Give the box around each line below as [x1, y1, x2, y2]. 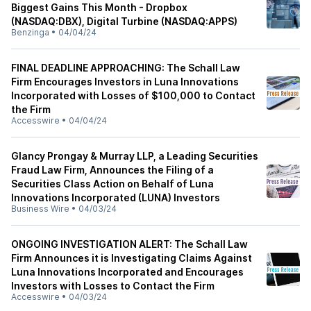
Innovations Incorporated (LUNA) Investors [11, 192, 220, 203]
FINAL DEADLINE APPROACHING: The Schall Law [11, 62, 240, 74]
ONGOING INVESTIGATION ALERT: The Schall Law [11, 238, 248, 250]
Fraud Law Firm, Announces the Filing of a [11, 164, 214, 176]
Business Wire [11, 203, 69, 214]
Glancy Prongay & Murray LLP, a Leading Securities [11, 150, 258, 162]
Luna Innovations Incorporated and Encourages [11, 266, 244, 278]
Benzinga [11, 27, 49, 37]
